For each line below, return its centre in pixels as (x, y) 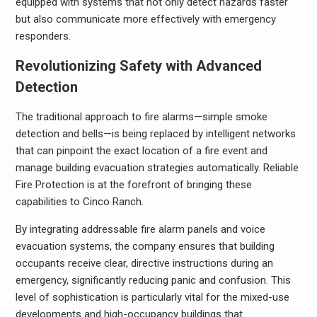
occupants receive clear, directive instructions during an (144, 263)
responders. (43, 36)
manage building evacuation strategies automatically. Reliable (157, 167)
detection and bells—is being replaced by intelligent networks (155, 133)
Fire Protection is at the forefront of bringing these (133, 184)
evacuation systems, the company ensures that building (145, 246)
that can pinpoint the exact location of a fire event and (141, 150)
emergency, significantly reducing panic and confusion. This (153, 280)
